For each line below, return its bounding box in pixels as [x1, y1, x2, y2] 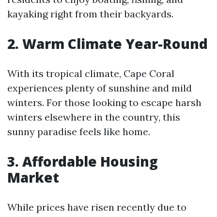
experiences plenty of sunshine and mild [7, 82, 192, 94]
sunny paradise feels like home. [7, 125, 150, 138]
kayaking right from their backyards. [7, 8, 173, 20]
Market [7, 168, 59, 186]
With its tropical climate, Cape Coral [7, 67, 174, 79]
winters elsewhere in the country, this [7, 111, 180, 123]
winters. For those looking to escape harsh [7, 96, 201, 108]
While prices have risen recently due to [7, 201, 186, 213]
